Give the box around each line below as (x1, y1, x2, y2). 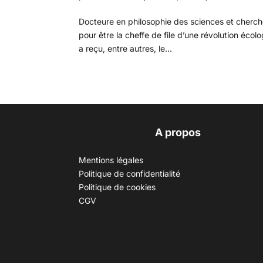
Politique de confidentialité (79, 168, 181, 178)
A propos (154, 126, 201, 139)
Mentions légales (79, 154, 144, 165)
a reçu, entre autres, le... (79, 43, 173, 53)
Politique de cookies (79, 181, 156, 192)
